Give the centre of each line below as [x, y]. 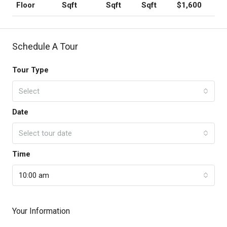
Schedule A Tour [45, 47]
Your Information [41, 211]
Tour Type [30, 70]
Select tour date [45, 134]
